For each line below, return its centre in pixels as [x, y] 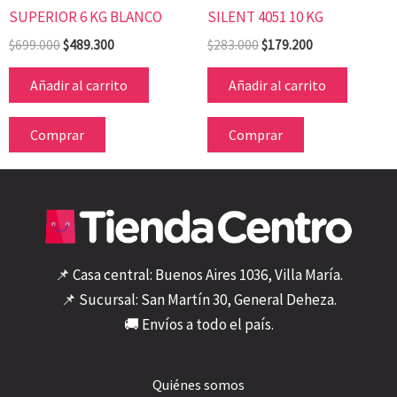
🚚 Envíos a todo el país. [198, 325]
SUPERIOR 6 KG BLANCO [86, 16]
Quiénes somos [198, 385]
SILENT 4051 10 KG [265, 16]
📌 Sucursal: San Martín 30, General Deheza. [198, 300]
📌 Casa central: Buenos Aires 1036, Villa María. [198, 275]
